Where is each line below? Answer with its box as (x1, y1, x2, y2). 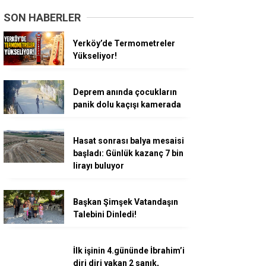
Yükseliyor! (73, 50, 117, 61)
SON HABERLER (4, 11, 81, 24)
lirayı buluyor (73, 160, 124, 170)
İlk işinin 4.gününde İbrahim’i (73, 245, 185, 255)
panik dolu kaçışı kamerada (73, 99, 181, 109)
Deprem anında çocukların (73, 87, 177, 97)
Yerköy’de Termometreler (73, 38, 175, 48)
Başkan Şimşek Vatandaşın (73, 197, 178, 207)
